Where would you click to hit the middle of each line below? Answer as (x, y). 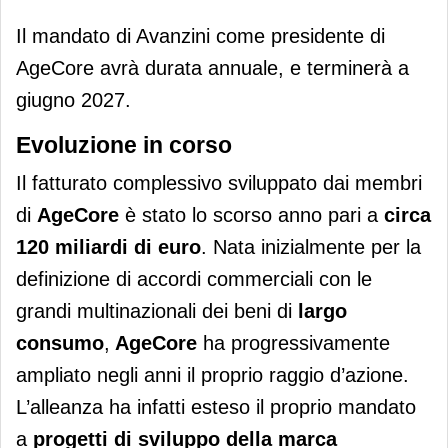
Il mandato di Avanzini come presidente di (200, 35)
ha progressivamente (293, 342)
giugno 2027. (73, 99)
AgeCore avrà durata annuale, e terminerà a (212, 67)
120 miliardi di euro (108, 246)
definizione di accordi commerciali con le (194, 278)
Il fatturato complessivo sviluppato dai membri (219, 182)
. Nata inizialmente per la (311, 246)
